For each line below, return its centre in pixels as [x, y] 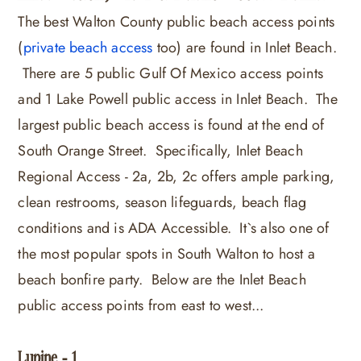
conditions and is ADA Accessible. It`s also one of [174, 228]
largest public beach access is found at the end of [171, 125]
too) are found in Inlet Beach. [245, 48]
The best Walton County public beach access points [176, 22]
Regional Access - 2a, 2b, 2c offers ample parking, [176, 177]
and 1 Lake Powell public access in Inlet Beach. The [178, 100]
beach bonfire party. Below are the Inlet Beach [162, 280]
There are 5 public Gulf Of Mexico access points [170, 74]
